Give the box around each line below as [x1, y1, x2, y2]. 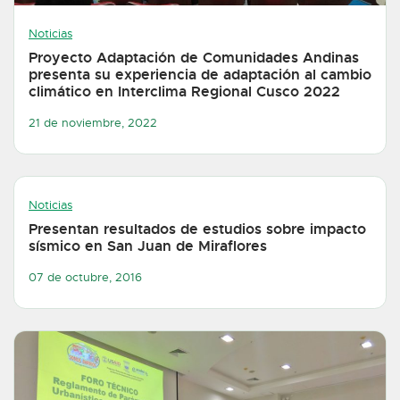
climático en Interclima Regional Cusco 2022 [29, 82, 340, 102]
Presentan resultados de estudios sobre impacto [29, 220, 366, 239]
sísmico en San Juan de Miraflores [29, 237, 267, 256]
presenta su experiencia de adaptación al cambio [29, 65, 371, 85]
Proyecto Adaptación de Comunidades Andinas [29, 48, 359, 68]
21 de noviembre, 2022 [29, 115, 157, 130]
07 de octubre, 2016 [29, 270, 142, 285]
